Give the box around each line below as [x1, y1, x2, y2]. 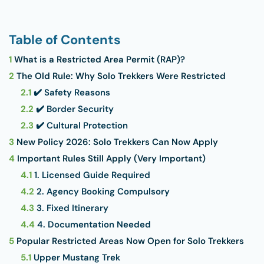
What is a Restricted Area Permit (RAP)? [12, 54, 185, 65]
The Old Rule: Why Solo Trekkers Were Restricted [14, 70, 226, 82]
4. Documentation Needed [35, 219, 151, 230]
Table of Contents [9, 31, 121, 48]
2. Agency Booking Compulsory [34, 186, 170, 197]
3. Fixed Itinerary [34, 202, 108, 214]
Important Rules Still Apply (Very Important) [15, 153, 206, 164]
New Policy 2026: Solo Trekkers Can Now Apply [14, 136, 218, 148]
